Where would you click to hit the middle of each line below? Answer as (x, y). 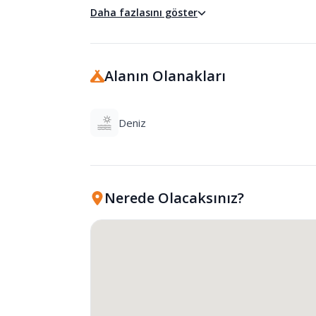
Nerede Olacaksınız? (174, 198)
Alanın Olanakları (165, 76)
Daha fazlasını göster (144, 12)
